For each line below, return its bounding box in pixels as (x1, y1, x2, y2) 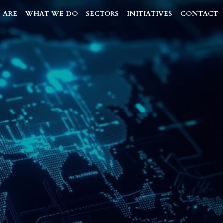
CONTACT (180, 9, 218, 19)
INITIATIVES (127, 9, 172, 19)
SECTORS (86, 9, 119, 19)
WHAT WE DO (25, 9, 78, 19)
